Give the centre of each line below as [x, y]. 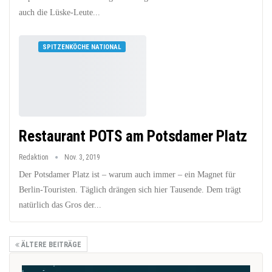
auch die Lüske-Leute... [59, 12]
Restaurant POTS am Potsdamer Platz [133, 137]
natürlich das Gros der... [60, 205]
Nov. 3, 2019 [82, 158]
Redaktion [35, 158]
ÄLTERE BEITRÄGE [50, 245]
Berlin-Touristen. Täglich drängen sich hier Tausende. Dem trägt [130, 190]
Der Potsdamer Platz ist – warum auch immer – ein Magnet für [127, 175]
